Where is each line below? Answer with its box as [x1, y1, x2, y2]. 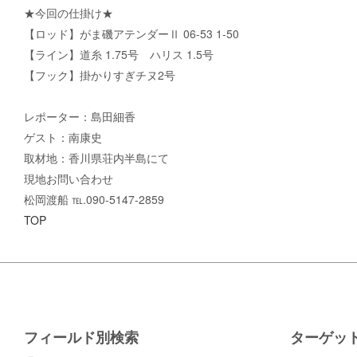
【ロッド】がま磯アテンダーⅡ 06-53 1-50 [24, 25, 239, 41]
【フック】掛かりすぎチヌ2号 [24, 67, 175, 83]
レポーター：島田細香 [24, 108, 135, 124]
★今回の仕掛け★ [24, 5, 113, 21]
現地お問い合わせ [24, 171, 113, 186]
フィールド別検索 [24, 327, 139, 347]
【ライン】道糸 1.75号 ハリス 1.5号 [24, 46, 214, 62]
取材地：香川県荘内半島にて [24, 150, 169, 166]
